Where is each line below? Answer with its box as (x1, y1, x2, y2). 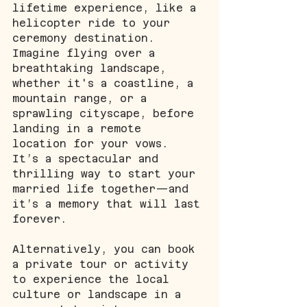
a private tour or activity (12, 258, 195, 270)
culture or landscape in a (12, 288, 188, 300)
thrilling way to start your (12, 167, 202, 180)
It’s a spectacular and (12, 152, 165, 164)
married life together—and (12, 182, 195, 195)
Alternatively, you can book (12, 243, 202, 255)
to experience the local (12, 273, 176, 285)
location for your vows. (12, 137, 175, 149)
